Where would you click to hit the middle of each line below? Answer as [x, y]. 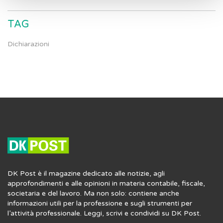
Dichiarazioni [28, 44]
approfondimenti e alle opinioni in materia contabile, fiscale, [106, 183]
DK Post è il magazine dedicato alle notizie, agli [86, 173]
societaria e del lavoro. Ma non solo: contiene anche [93, 193]
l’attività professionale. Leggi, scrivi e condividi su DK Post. [104, 213]
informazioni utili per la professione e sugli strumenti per [100, 203]
